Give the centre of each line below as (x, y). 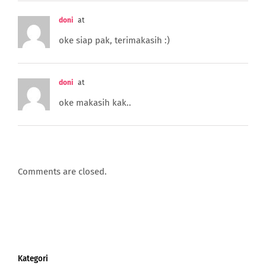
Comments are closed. (62, 172)
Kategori (33, 259)
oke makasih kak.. (95, 103)
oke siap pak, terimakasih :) (114, 41)
